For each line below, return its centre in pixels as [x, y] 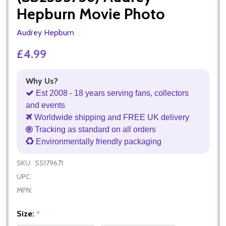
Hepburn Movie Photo [91, 14]
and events [45, 105]
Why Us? [42, 81]
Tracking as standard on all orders [94, 129]
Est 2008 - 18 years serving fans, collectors [111, 93]
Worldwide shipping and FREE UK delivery [111, 117]
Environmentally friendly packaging [98, 141]
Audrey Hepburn [45, 32]
